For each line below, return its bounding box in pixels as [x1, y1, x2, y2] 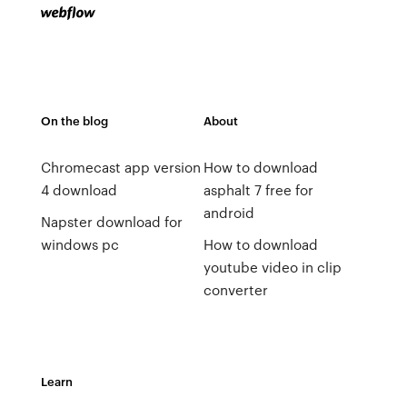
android [203, 203, 254, 223]
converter [203, 280, 268, 300]
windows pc [40, 234, 119, 254]
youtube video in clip [203, 257, 342, 277]
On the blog [40, 112, 108, 129]
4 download [40, 180, 117, 200]
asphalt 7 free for [203, 180, 313, 200]
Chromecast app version [40, 157, 201, 177]
